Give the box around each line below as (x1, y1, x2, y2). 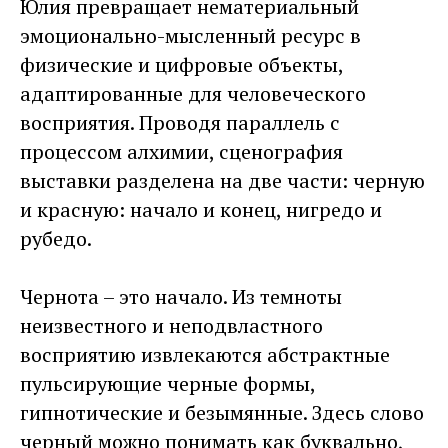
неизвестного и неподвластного (20, 311, 323, 339)
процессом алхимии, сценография (20, 137, 343, 165)
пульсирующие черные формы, (20, 369, 315, 397)
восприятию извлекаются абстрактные (20, 340, 390, 368)
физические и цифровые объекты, (20, 50, 343, 78)
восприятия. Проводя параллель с (20, 108, 340, 136)
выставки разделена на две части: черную (20, 166, 425, 194)
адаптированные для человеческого (20, 79, 366, 107)
